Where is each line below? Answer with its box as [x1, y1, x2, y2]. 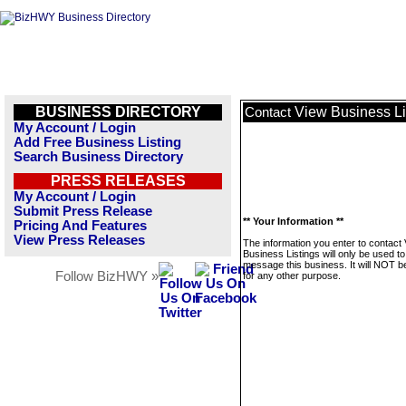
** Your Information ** [243, 216, 343, 227]
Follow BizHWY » [55, 269, 159, 284]
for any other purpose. [243, 270, 341, 281]
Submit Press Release [14, 204, 152, 218]
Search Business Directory [14, 150, 183, 164]
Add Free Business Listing [14, 135, 181, 150]
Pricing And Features [14, 218, 147, 233]
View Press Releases [14, 233, 145, 247]
